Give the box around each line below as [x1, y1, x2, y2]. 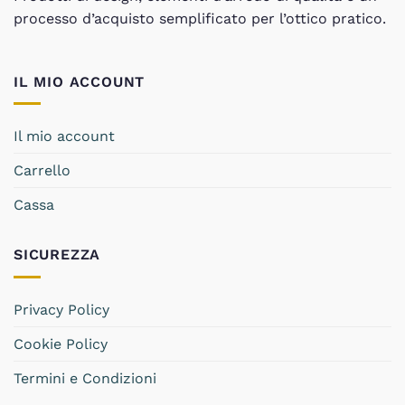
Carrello [14, 162, 71, 180]
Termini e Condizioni [14, 369, 156, 387]
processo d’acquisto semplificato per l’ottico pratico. [14, 9, 386, 27]
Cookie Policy [14, 334, 108, 353]
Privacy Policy [14, 300, 109, 318]
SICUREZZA [14, 246, 101, 264]
